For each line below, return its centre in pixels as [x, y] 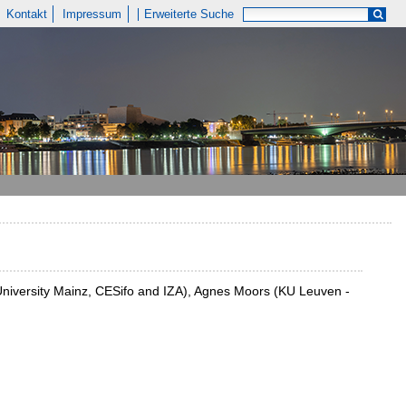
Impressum [92, 14]
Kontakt [26, 14]
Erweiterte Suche [189, 14]
